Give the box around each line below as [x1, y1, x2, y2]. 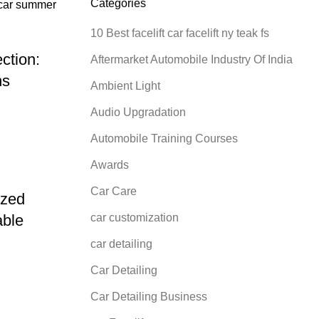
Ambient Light [90, 79, 160, 92]
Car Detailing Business [90, 290, 207, 303]
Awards [90, 158, 129, 171]
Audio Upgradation [90, 105, 186, 118]
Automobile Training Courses [90, 132, 238, 145]
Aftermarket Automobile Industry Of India [90, 53, 293, 66]
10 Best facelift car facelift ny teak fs [90, 26, 269, 39]
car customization [90, 211, 179, 224]
